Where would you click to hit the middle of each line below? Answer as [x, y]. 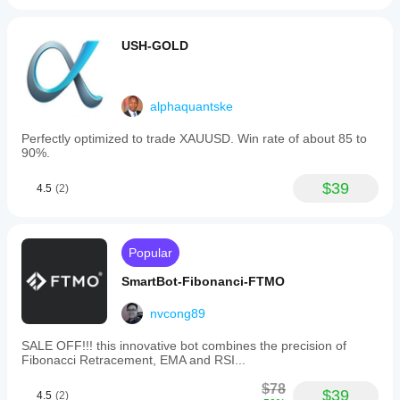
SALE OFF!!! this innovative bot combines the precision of [184, 346]
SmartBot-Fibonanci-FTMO [203, 281]
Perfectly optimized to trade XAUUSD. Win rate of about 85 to [194, 138]
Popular [150, 253]
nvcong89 [178, 313]
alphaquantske [192, 106]
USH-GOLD [155, 46]
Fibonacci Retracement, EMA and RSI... [133, 360]
